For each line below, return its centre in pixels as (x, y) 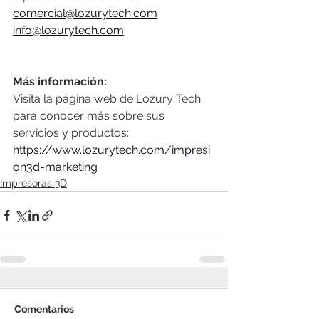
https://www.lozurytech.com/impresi (111, 150)
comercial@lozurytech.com (85, 14)
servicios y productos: (72, 133)
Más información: (60, 82)
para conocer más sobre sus (90, 116)
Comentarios (44, 309)
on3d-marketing (55, 167)
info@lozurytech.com (68, 31)
